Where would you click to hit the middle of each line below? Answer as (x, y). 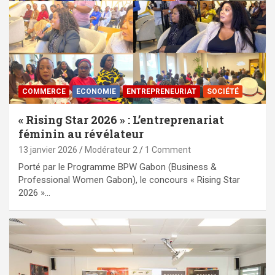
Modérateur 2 (111, 150)
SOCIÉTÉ (223, 92)
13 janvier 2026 (48, 150)
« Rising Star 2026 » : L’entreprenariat (121, 120)
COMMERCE (44, 92)
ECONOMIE (96, 92)
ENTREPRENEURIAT (161, 92)
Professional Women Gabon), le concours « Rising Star (129, 180)
